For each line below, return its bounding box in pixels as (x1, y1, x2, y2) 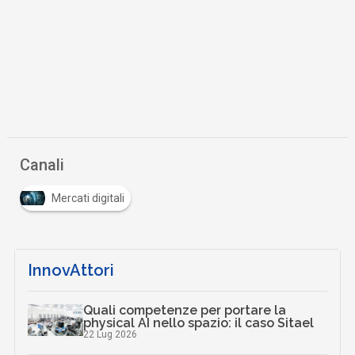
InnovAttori (28, 261, 115, 281)
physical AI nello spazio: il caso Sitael (83, 315, 315, 331)
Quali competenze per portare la (83, 303, 287, 319)
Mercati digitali (52, 192, 125, 205)
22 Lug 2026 (83, 329, 138, 341)
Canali (20, 155, 65, 175)
